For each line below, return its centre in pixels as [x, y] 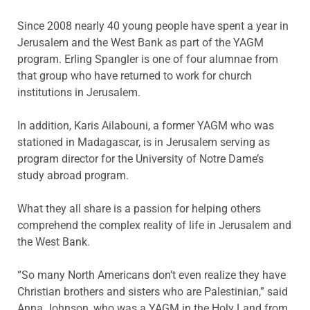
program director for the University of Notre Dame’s [140, 158]
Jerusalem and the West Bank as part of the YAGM [140, 42]
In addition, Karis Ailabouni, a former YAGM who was [146, 125]
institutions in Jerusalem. [79, 92]
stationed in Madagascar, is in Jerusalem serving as [144, 142]
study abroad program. [73, 175]
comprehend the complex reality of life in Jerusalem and [154, 225]
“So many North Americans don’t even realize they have [152, 275]
